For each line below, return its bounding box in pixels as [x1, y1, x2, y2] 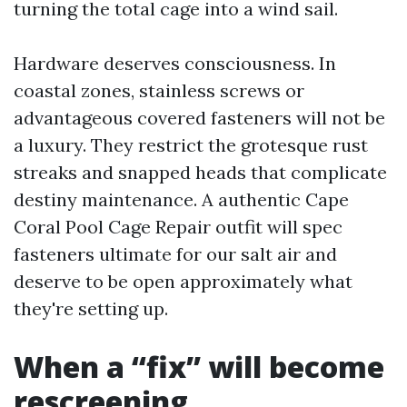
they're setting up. [14, 297, 168, 320]
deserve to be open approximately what [14, 270, 352, 293]
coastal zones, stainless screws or [14, 79, 304, 102]
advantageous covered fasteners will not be [14, 106, 385, 129]
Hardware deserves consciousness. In [14, 52, 336, 74]
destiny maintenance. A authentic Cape [14, 188, 349, 211]
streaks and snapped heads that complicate [14, 161, 387, 184]
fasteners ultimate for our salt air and [14, 243, 337, 265]
